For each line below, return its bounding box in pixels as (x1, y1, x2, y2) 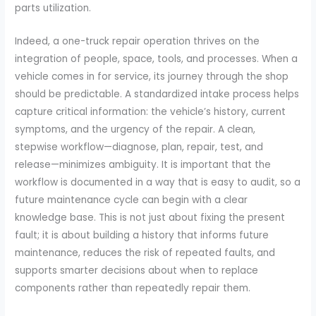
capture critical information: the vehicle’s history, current (15, 104, 286, 119)
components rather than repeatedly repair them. (15, 281, 251, 295)
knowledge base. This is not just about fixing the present (15, 210, 286, 224)
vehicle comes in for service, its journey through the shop (15, 69, 289, 83)
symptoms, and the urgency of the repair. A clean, (15, 122, 256, 136)
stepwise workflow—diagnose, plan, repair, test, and (15, 140, 264, 154)
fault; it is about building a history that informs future (15, 228, 269, 242)
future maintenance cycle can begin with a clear (15, 193, 248, 207)
